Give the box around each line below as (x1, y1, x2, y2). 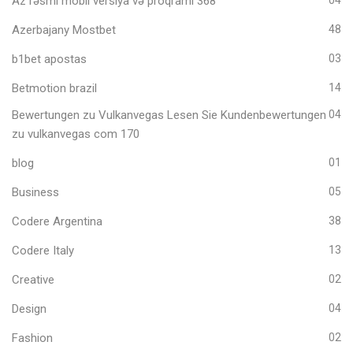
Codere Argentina (12, 214, 102, 229)
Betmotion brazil (12, 80, 97, 95)
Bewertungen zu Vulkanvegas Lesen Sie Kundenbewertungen (12, 107, 326, 122)
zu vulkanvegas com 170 (12, 126, 139, 141)
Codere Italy (12, 243, 74, 258)
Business (12, 184, 59, 199)
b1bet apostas (12, 51, 87, 66)
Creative (12, 272, 54, 287)
